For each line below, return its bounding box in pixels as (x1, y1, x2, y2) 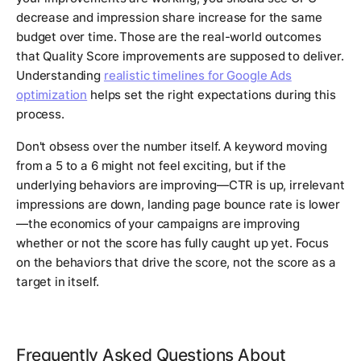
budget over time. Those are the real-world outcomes (16, 29, 322, 45)
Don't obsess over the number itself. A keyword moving (16, 139, 328, 155)
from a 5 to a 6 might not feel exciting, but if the (16, 158, 286, 174)
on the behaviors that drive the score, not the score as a (16, 255, 336, 271)
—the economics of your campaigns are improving (16, 216, 301, 232)
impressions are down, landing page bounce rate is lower (16, 197, 340, 213)
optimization (16, 87, 88, 103)
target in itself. (16, 274, 99, 290)
